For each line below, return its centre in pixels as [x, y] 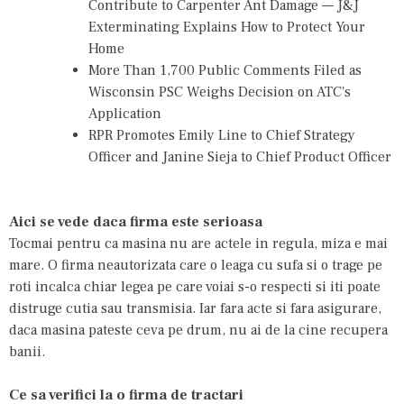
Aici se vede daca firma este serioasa [136, 221]
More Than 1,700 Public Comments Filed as [225, 70]
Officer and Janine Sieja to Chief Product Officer [240, 156]
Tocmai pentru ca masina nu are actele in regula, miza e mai [198, 243]
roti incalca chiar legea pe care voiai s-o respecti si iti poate [195, 286]
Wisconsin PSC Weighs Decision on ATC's [220, 92]
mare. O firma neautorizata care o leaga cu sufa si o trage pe [196, 265]
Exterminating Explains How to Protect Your [227, 27]
